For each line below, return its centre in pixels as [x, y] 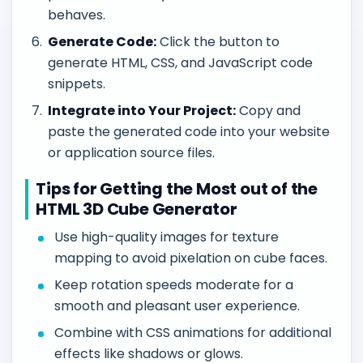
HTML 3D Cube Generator [137, 209]
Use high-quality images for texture [167, 237]
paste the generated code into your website [189, 131]
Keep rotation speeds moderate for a [174, 285]
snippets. [77, 83]
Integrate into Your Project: [142, 110]
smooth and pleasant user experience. [177, 306]
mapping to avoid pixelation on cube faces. [191, 258]
